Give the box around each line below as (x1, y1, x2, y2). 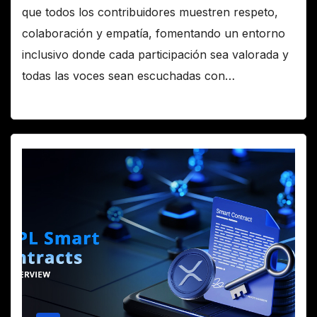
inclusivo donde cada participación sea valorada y (22, 47, 289, 62)
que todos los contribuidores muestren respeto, (22, 5, 278, 20)
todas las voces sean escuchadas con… (22, 69, 235, 83)
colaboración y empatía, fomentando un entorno (22, 26, 285, 41)
